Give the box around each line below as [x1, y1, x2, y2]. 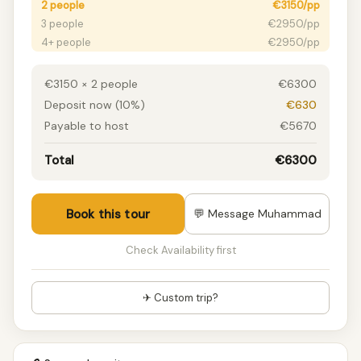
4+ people [41, 35, 91, 49]
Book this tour [65, 205, 151, 222]
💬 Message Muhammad [193, 206, 322, 221]
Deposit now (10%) [44, 98, 145, 112]
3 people [41, 17, 84, 31]
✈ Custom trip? [143, 291, 218, 305]
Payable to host [44, 118, 129, 133]
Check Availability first [125, 243, 236, 257]
